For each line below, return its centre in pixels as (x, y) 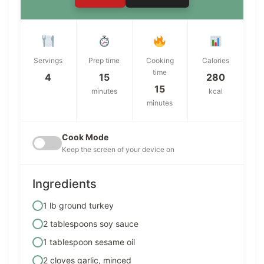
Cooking (160, 61)
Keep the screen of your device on (118, 150)
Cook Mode (85, 137)
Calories (216, 61)
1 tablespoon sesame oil (89, 242)
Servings (48, 61)
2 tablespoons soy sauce (91, 224)
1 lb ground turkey (78, 206)
